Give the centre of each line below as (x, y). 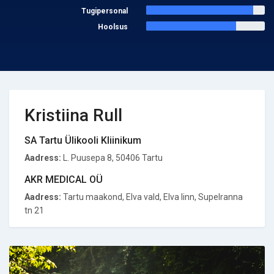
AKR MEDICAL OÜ (64, 180)
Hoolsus (113, 27)
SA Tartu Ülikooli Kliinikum (83, 140)
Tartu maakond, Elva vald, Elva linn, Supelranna (152, 197)
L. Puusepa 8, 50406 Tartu (112, 158)
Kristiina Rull (73, 115)
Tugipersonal (105, 11)
